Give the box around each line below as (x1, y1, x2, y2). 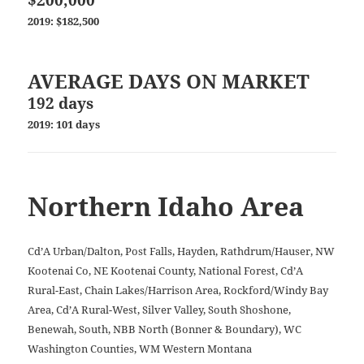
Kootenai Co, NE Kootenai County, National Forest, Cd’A (28, 262, 304, 278)
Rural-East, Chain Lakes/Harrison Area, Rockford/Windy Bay (28, 282, 329, 297)
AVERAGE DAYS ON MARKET (28, 67, 310, 94)
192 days (28, 92, 94, 113)
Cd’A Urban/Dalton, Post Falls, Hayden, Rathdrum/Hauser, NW (28, 243, 336, 258)
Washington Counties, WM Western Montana (28, 340, 253, 356)
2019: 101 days (28, 116, 101, 132)
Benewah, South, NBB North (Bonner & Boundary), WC (28, 321, 302, 336)
